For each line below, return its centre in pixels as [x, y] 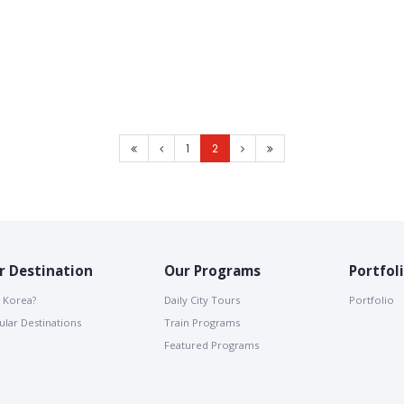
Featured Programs [211, 344]
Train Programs [202, 322]
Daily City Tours [202, 299]
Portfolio [372, 299]
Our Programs [212, 270]
